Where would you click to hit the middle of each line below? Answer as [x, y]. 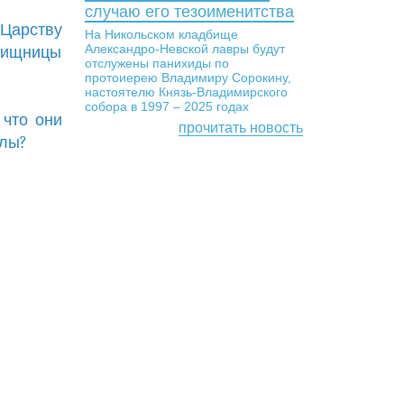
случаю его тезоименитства [189, 12]
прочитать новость [241, 128]
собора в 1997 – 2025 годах [166, 106]
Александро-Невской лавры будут [184, 49]
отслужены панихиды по [156, 63]
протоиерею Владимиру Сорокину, [188, 78]
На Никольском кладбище [161, 34]
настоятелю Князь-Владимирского [186, 92]
